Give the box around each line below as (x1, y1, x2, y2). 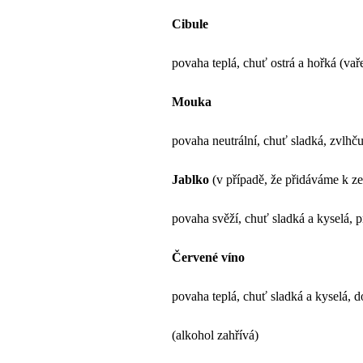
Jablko (172, 172, 212, 186)
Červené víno (172, 250, 245, 264)
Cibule (172, 16, 208, 31)
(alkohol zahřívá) (172, 327, 258, 342)
